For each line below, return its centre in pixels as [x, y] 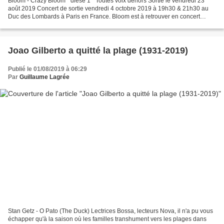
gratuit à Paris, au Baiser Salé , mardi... [60, 25]
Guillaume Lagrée [44, 77]
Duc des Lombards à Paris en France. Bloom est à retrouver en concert [104, 17]
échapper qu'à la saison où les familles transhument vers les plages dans [107, 219]
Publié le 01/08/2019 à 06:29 [47, 69]
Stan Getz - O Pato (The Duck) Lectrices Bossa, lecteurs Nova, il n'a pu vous [110, 211]
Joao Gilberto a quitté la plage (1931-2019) [98, 51]
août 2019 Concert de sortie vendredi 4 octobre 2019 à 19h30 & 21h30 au [108, 9]
